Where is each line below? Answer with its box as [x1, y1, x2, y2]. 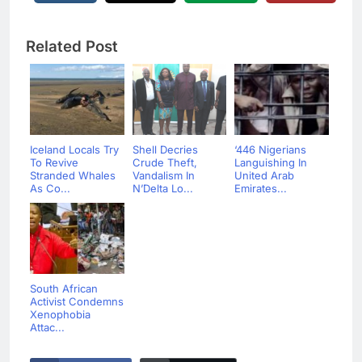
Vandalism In [132, 169, 195, 183]
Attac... [30, 321, 65, 335]
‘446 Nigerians [234, 143, 306, 157]
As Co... [30, 182, 70, 196]
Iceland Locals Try [30, 143, 119, 157]
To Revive [30, 156, 78, 170]
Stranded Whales [30, 169, 116, 183]
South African [30, 282, 98, 296]
